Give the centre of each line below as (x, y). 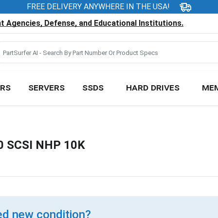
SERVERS (46, 87)
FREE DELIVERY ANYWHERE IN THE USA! (98, 7)
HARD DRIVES (153, 87)
